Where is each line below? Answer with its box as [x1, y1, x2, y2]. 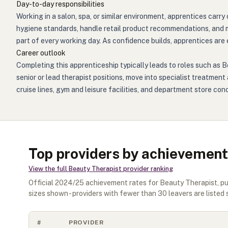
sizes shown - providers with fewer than [28, 189, 158, 197]
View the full [28, 165, 69, 173]
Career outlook [16, 49, 66, 57]
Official [28, 179, 55, 187]
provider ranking [122, 165, 173, 173]
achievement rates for [84, 179, 160, 187]
